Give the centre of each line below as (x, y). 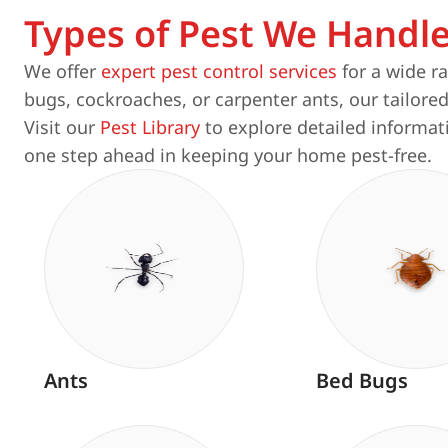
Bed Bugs (362, 380)
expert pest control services (219, 71)
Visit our (62, 127)
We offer (62, 71)
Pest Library (150, 127)
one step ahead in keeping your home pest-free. (228, 155)
